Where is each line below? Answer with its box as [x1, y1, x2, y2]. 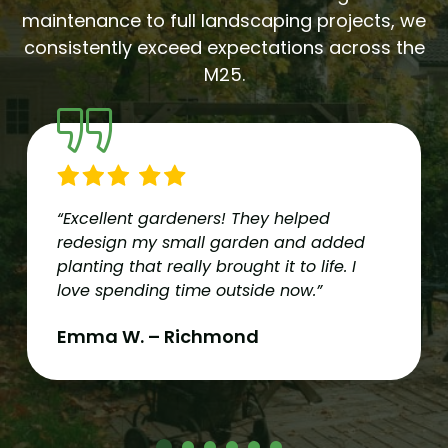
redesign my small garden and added [57, 230, 365, 254]
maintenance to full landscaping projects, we [22, 7, 426, 33]
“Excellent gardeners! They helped [57, 206, 330, 230]
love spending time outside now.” [57, 278, 322, 302]
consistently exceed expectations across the [23, 34, 425, 60]
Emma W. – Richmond [57, 323, 259, 349]
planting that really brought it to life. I [57, 254, 356, 278]
